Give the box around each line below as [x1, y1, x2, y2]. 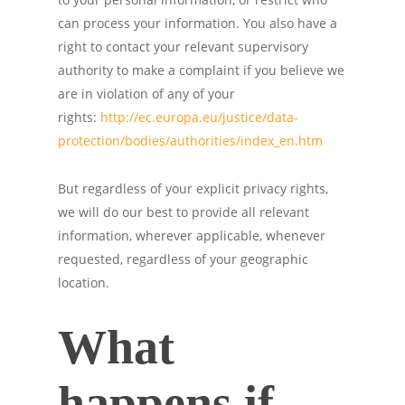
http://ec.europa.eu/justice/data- [100, 108, 298, 126]
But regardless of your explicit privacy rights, [58, 180, 328, 197]
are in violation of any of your [58, 85, 235, 102]
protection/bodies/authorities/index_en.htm [58, 132, 323, 149]
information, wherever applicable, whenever [58, 227, 325, 244]
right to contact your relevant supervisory [58, 38, 308, 55]
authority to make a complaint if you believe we [58, 61, 344, 79]
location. [58, 274, 109, 291]
